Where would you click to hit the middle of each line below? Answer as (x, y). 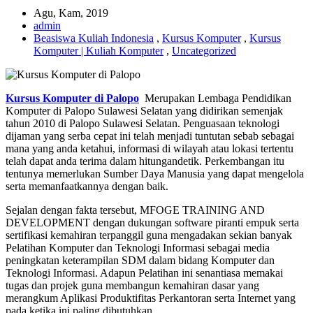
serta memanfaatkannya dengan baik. (87, 186)
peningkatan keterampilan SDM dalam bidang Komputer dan (140, 260)
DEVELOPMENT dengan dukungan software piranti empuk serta (152, 223)
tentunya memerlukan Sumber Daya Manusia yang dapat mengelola (155, 174)
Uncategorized (204, 51)
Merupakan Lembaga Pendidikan (215, 98)
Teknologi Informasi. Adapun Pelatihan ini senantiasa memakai (144, 273)
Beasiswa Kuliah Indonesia (94, 38)
